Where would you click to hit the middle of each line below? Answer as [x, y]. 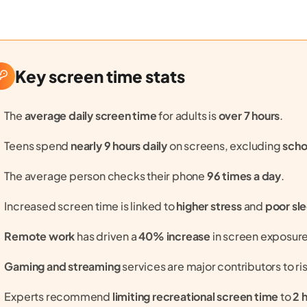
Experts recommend [57, 296]
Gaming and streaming [62, 266]
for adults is [187, 115]
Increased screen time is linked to [89, 206]
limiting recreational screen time [194, 296]
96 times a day [244, 176]
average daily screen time [89, 115]
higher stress [208, 206]
